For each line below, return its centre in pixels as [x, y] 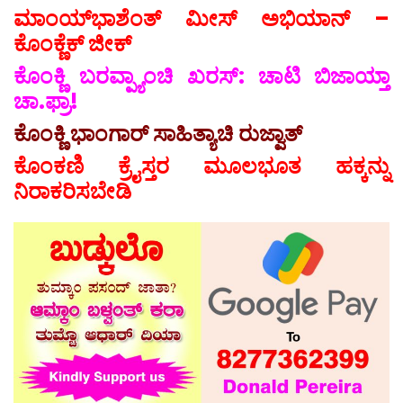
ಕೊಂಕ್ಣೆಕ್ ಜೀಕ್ [72, 44]
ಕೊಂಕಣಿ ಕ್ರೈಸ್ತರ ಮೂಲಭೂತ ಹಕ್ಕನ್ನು [201, 166]
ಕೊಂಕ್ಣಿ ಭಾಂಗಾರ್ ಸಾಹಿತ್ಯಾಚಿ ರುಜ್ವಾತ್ [158, 134]
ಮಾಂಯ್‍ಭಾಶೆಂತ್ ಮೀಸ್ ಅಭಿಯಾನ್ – [201, 19]
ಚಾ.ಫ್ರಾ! [46, 102]
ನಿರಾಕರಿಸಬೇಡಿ [72, 192]
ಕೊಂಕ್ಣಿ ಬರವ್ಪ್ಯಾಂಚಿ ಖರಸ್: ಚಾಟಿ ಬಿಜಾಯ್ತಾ [201, 76]
